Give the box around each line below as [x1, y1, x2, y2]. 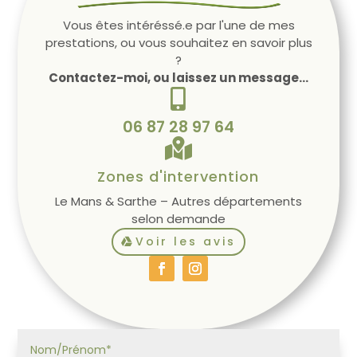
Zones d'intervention [97, 166, 260, 186]
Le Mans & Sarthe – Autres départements [54, 192, 302, 210]
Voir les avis [135, 233, 237, 249]
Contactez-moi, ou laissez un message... [49, 69, 308, 86]
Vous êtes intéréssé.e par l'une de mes [62, 16, 295, 33]
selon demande [131, 210, 226, 227]
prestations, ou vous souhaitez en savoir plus [45, 33, 312, 51]
